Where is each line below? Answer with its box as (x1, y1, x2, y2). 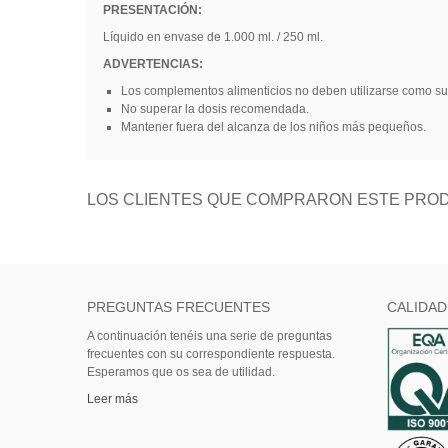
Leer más (87, 392, 138, 407)
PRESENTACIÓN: (102, 2, 202, 17)
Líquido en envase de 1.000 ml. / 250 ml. (102, 29, 323, 44)
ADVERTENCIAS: (102, 56, 203, 71)
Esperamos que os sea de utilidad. (87, 365, 275, 380)
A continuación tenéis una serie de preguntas (87, 329, 332, 344)
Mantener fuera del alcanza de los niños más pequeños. (120, 119, 426, 134)
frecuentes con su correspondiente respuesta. (87, 347, 335, 362)
